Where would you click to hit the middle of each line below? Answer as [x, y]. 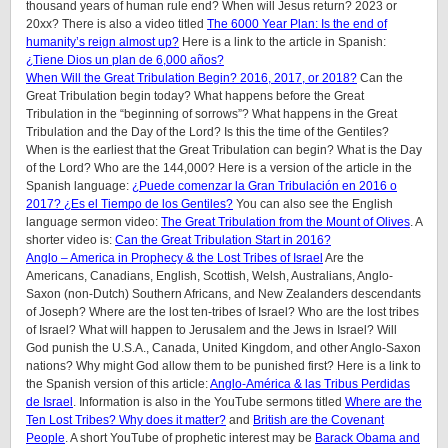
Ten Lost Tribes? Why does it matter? [126, 420]
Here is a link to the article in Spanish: [282, 42]
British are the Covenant [318, 420]
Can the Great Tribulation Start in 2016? [223, 240]
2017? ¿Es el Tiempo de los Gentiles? [129, 204]
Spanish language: [79, 186]
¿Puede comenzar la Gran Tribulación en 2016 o [264, 186]
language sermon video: [93, 222]
